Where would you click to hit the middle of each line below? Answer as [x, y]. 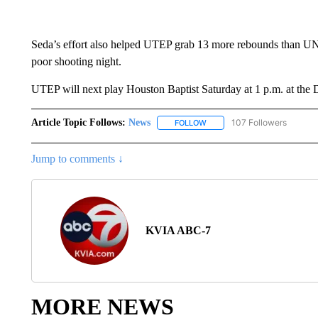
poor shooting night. [76, 61]
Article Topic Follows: [78, 122]
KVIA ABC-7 [178, 231]
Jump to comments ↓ [77, 159]
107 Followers [259, 122]
